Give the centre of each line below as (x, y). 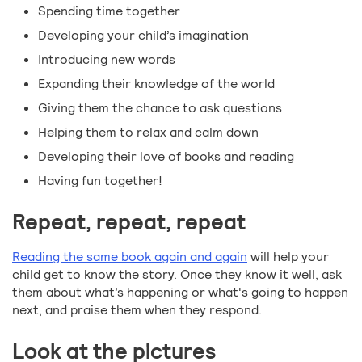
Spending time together (109, 11)
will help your (288, 257)
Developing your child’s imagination (143, 36)
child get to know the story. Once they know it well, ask (177, 275)
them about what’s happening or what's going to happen (180, 293)
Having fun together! (100, 181)
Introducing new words (107, 60)
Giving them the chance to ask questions (160, 108)
